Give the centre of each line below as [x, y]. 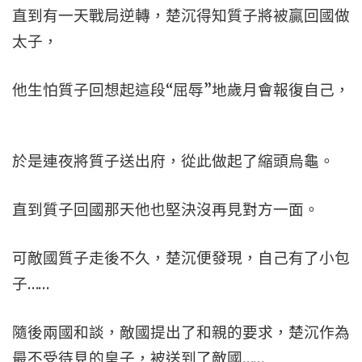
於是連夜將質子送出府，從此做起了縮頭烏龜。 [173, 161]
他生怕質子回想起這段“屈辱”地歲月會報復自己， [181, 90]
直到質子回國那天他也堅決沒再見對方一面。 [166, 210]
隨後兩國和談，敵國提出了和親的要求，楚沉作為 [181, 333]
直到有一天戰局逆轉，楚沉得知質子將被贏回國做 [181, 16]
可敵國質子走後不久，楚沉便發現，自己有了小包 [181, 258]
